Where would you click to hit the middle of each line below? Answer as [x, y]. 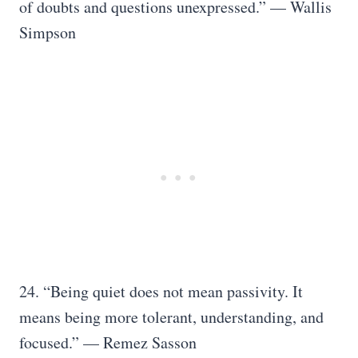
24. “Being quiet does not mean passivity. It [161, 291]
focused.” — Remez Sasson [108, 342]
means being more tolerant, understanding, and [171, 317]
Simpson [48, 32]
